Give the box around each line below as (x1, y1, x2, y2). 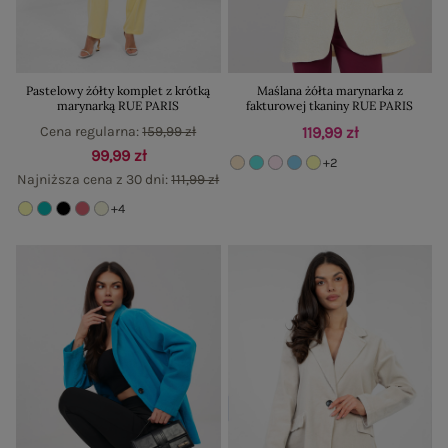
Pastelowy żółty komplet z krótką (26, 83, 211, 99)
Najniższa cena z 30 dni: (17, 171, 172, 189)
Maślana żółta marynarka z (256, 83, 403, 99)
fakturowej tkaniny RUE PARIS (246, 98, 414, 114)
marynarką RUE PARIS (57, 98, 180, 114)
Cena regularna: (40, 123, 143, 141)
